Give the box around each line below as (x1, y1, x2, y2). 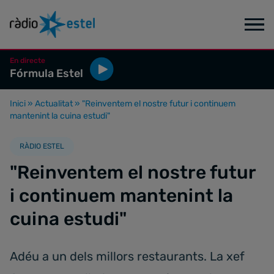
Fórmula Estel (10, 67, 83, 80)
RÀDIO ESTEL (20, 142, 64, 150)
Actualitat (35, 98, 73, 109)
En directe (10, 56, 45, 65)
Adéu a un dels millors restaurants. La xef (10, 249, 245, 264)
